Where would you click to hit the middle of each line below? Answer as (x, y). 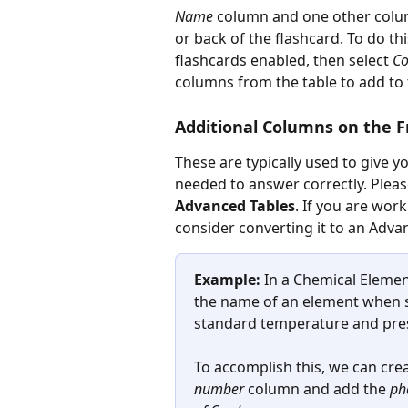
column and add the (317, 389)
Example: (227, 279)
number (219, 389)
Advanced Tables (235, 205)
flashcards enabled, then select (284, 61)
